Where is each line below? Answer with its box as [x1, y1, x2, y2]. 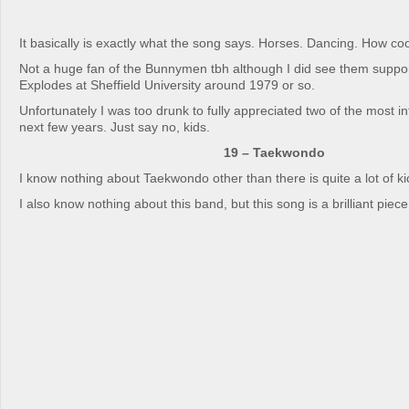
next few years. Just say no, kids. [19, 120, 210, 134]
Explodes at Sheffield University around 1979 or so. [19, 78, 315, 92]
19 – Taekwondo [223, 145, 325, 160]
